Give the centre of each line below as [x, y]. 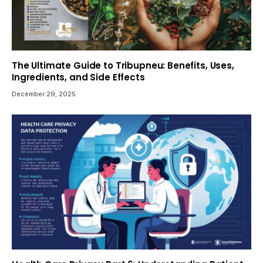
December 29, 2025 [44, 94]
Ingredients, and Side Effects [78, 77]
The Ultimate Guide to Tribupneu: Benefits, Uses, [123, 66]
